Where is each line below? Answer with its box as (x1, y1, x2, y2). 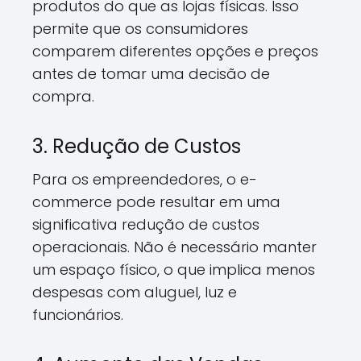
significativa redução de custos (32, 214, 259, 234)
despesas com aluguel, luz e (32, 282, 237, 302)
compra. (32, 86, 94, 106)
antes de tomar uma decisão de (32, 64, 270, 84)
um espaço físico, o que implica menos (32, 259, 315, 280)
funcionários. (32, 305, 123, 325)
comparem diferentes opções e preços (32, 41, 318, 61)
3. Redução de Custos (32, 133, 241, 160)
